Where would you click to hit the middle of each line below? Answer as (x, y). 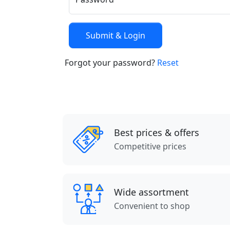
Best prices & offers (157, 132)
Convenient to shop (152, 206)
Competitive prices (150, 146)
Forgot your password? (111, 63)
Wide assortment (151, 192)
